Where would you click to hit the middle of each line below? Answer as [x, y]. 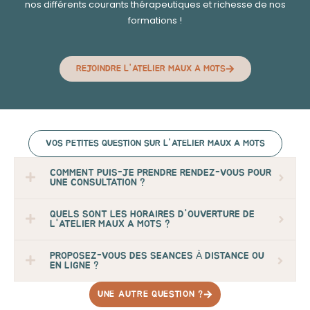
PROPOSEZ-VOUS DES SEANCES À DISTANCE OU [157, 256]
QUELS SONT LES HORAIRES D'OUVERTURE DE [152, 215]
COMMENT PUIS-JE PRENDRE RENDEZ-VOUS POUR [161, 173]
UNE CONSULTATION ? [98, 183]
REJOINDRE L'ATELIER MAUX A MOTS [151, 69]
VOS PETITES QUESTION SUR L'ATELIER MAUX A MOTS [155, 144]
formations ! [155, 20]
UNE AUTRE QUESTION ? [151, 294]
